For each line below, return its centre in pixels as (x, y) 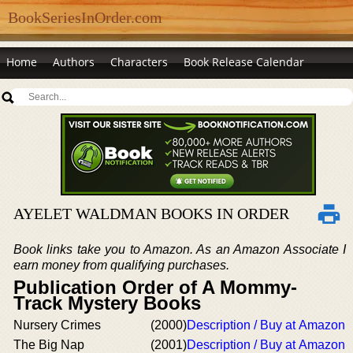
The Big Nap (49, 345)
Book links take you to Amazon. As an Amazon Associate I (180, 249)
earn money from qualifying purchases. (121, 265)
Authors (74, 62)
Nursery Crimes (57, 325)
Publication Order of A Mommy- (155, 287)
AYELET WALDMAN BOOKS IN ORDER (151, 214)
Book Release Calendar (244, 62)
